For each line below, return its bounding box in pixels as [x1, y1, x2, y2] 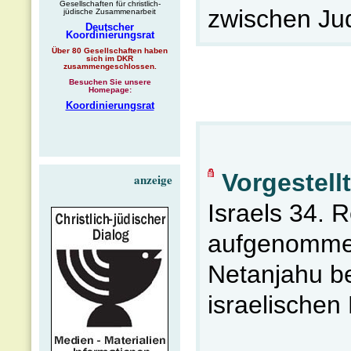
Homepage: [88, 85, 132, 94]
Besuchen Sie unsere [68, 78, 151, 86]
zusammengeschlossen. [63, 62, 157, 71]
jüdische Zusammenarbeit [63, 7, 156, 16]
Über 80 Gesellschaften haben [52, 46, 168, 55]
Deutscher [85, 21, 134, 33]
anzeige [134, 171, 172, 188]
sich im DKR [86, 54, 133, 63]
